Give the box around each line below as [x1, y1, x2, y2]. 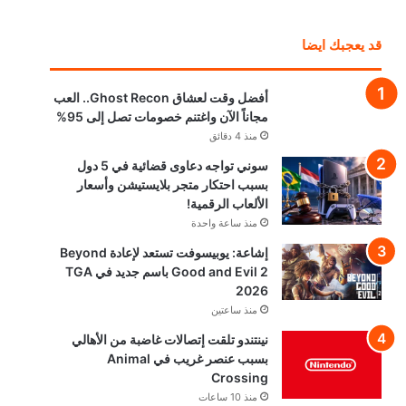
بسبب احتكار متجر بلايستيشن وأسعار [77, 176, 269, 192]
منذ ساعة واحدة [191, 216, 258, 229]
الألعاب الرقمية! [187, 195, 269, 211]
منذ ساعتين [211, 303, 258, 316]
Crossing [211, 369, 269, 385]
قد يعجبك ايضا [302, 35, 382, 53]
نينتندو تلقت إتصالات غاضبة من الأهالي [72, 331, 269, 347]
